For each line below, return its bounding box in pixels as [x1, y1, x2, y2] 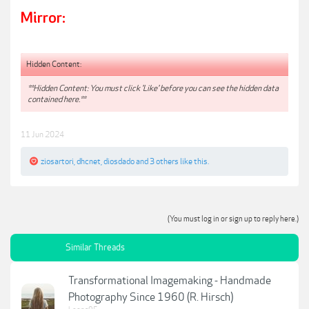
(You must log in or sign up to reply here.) [168, 215, 299, 224]
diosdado [103, 157, 134, 167]
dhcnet [77, 157, 101, 167]
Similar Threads [66, 242, 125, 254]
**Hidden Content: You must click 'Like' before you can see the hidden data [28, 83, 279, 93]
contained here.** [28, 94, 86, 104]
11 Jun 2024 [21, 130, 64, 140]
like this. [179, 157, 209, 167]
